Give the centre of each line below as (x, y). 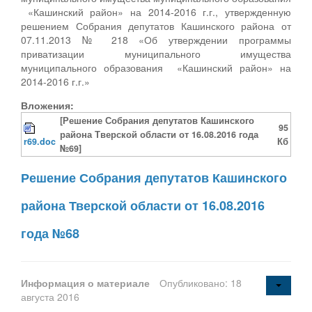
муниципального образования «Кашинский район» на (156, 67)
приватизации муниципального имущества (156, 53)
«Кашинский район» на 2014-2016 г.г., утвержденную (156, 11)
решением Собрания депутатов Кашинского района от (156, 25)
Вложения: (47, 105)
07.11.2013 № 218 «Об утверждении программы (156, 39)
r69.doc (40, 141)
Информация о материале (87, 282)
